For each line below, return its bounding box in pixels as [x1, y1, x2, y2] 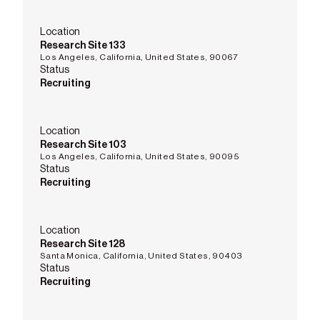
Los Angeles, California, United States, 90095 [40, 151, 239, 161]
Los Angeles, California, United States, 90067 [40, 52, 238, 62]
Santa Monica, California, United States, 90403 [40, 251, 243, 261]
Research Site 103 [40, 139, 126, 151]
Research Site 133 [40, 39, 126, 51]
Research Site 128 [40, 238, 125, 250]
